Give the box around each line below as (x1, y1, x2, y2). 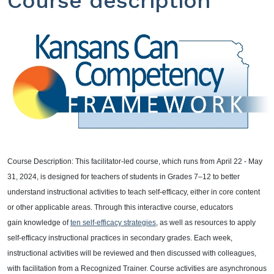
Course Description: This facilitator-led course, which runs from (7, 157, 217, 166)
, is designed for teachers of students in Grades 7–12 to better (37, 172, 240, 182)
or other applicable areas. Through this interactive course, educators (7, 203, 233, 212)
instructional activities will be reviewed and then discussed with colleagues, (7, 249, 256, 258)
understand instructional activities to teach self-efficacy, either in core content (7, 188, 260, 197)
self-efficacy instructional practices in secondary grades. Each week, (7, 234, 232, 243)
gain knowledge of (7, 218, 70, 228)
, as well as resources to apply (156, 218, 256, 228)
